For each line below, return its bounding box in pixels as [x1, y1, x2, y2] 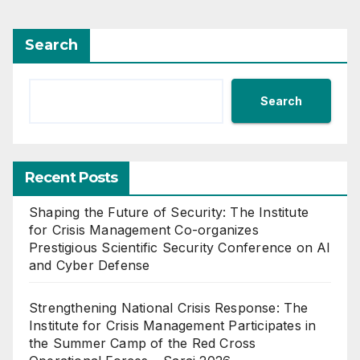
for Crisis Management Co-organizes [29, 222, 259, 239]
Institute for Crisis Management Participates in [29, 317, 317, 334]
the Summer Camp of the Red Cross [29, 335, 256, 352]
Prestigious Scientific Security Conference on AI [29, 239, 331, 256]
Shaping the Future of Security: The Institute [29, 204, 309, 221]
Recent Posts [25, 169, 118, 187]
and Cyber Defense [29, 257, 150, 274]
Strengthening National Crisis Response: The [29, 300, 309, 317]
